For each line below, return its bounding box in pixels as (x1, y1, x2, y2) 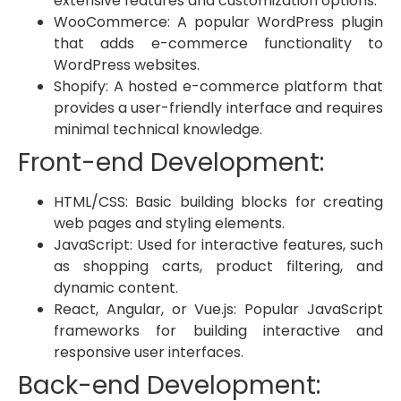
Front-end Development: (18, 145, 324, 181)
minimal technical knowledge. (54, 119, 262, 141)
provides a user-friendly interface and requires (54, 98, 383, 119)
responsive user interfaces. (54, 342, 243, 363)
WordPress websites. (54, 55, 200, 76)
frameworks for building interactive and (54, 320, 383, 342)
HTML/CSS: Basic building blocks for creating (54, 192, 383, 213)
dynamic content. (54, 277, 178, 299)
